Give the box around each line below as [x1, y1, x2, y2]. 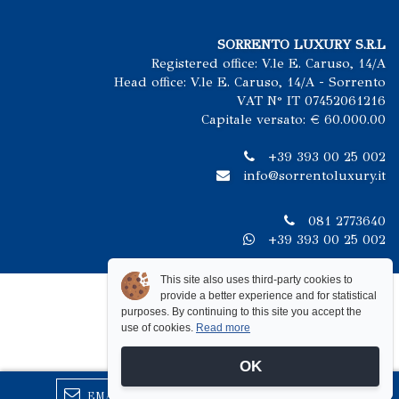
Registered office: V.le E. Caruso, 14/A [151, 55, 386, 72]
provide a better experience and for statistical [160, 289, 377, 303]
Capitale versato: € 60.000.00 [201, 111, 386, 128]
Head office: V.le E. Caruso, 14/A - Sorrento [114, 74, 386, 91]
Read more [196, 322, 250, 335]
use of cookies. [121, 322, 196, 335]
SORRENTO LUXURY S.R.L [217, 37, 386, 53]
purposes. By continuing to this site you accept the [121, 305, 362, 319]
